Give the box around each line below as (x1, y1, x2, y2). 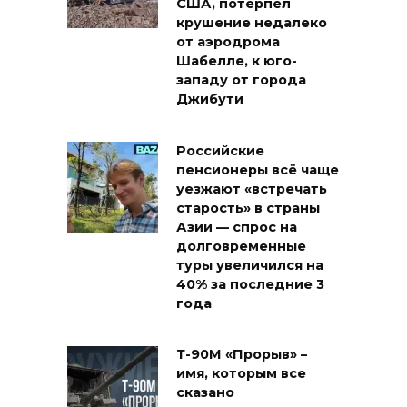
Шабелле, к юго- (176, 53, 297, 70)
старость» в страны (176, 200, 320, 217)
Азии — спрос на (176, 219, 297, 236)
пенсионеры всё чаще (176, 162, 339, 179)
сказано (176, 384, 234, 402)
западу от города (176, 72, 306, 89)
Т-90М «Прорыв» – (176, 346, 307, 363)
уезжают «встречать (176, 181, 327, 198)
